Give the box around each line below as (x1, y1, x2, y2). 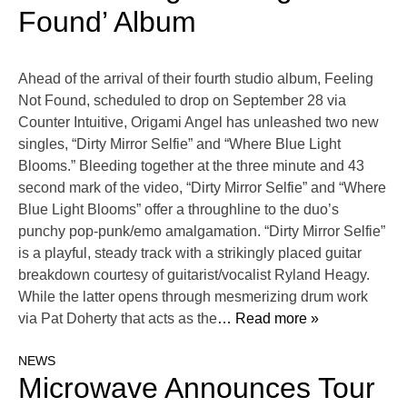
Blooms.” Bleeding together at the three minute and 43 (18, 158, 364, 174)
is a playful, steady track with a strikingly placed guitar (18, 245, 362, 262)
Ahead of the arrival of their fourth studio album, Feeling (18, 71, 373, 87)
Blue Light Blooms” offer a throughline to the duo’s (18, 202, 339, 218)
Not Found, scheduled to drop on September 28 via (18, 93, 346, 109)
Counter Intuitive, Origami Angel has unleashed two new (18, 114, 379, 131)
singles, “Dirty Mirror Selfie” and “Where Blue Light (18, 136, 341, 153)
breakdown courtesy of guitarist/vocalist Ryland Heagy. (18, 267, 370, 283)
